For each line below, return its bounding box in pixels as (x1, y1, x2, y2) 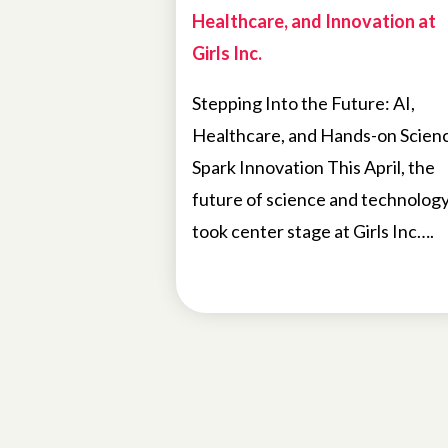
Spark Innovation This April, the (192, 156, 435, 179)
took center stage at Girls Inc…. (192, 220, 434, 243)
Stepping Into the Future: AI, (192, 92, 415, 115)
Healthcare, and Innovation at (192, 10, 436, 33)
